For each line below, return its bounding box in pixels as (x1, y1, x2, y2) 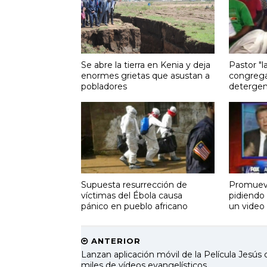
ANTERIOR (88, 236, 141, 246)
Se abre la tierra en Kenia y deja (80, 59, 210, 70)
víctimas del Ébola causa (80, 190, 182, 201)
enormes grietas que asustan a (80, 70, 210, 81)
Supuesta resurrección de (80, 179, 187, 190)
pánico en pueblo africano (80, 200, 188, 212)
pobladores (80, 80, 127, 92)
